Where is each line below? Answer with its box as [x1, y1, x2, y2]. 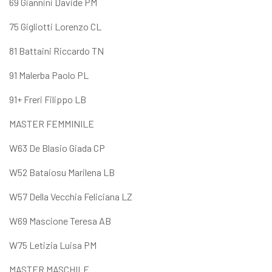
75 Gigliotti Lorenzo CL [9, 20, 101, 32]
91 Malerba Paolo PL [9, 69, 89, 81]
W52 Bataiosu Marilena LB [9, 166, 115, 178]
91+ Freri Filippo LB [9, 93, 86, 105]
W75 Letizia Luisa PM [9, 239, 97, 251]
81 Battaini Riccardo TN [9, 44, 104, 56]
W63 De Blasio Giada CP [9, 141, 105, 154]
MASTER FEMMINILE [9, 117, 94, 129]
